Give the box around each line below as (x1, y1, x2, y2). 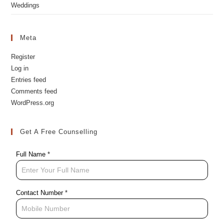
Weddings (11, 21, 40, 29)
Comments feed (11, 107, 57, 115)
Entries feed (11, 95, 46, 103)
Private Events (11, 3, 54, 11)
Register (11, 72, 35, 80)
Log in (11, 84, 29, 92)
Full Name (16, 170, 48, 178)
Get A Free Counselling (20, 147, 98, 155)
